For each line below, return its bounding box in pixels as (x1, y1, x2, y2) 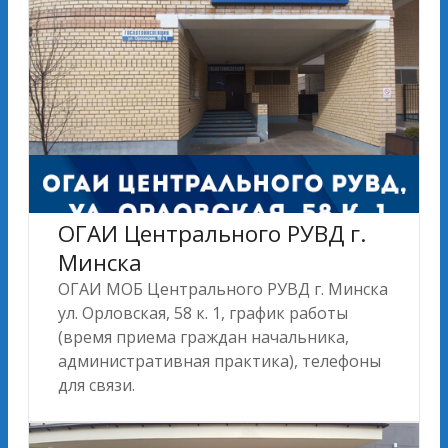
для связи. (58, 373, 135, 396)
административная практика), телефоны (58, 349, 381, 372)
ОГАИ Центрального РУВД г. (58, 217, 366, 249)
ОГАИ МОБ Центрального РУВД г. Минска (58, 277, 388, 300)
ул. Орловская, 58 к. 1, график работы (58, 301, 348, 324)
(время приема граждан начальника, (58, 325, 349, 348)
